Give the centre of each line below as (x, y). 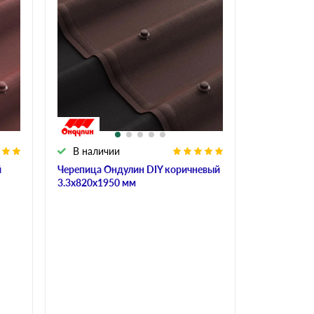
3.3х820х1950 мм (97, 182)
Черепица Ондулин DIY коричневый (139, 169)
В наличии (96, 151)
